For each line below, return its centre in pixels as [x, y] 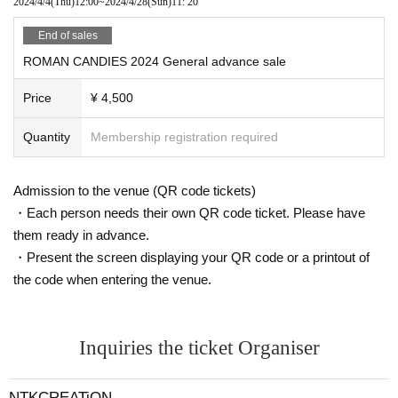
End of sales [68, 35]
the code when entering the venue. [112, 279]
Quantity [47, 136]
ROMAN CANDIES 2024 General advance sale [155, 61]
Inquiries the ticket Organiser [199, 347]
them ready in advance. [81, 235]
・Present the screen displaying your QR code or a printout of [191, 257]
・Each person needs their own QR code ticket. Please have [189, 212]
